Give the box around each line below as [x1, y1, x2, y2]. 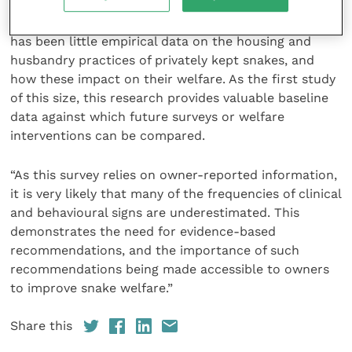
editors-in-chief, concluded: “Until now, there [57, 14, 340, 30]
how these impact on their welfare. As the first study [10, 71, 336, 86]
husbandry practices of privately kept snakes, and [10, 52, 315, 68]
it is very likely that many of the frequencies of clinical [10, 185, 342, 201]
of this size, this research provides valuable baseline [10, 90, 329, 105]
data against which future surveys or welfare [10, 108, 285, 124]
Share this [10, 318, 73, 334]
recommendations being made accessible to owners [10, 261, 330, 277]
